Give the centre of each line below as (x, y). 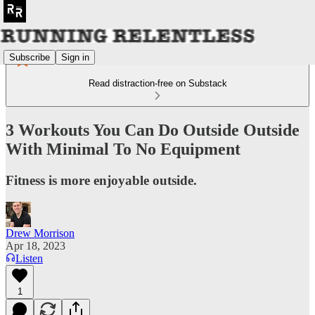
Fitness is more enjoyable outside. (101, 180)
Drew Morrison (40, 233)
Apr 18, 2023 (36, 245)
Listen (29, 258)
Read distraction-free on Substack (157, 83)
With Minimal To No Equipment (123, 149)
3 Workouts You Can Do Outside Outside (153, 130)
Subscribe (30, 57)
